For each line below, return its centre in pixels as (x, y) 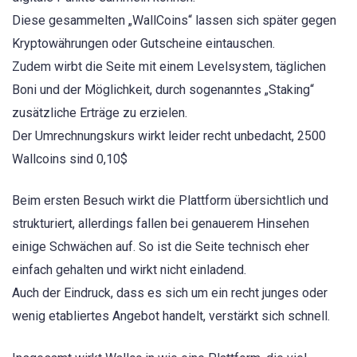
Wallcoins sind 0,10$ (70, 159)
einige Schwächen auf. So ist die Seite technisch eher (161, 247)
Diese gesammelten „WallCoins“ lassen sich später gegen (174, 21)
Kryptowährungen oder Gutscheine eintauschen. (143, 44)
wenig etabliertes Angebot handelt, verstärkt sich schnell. (171, 316)
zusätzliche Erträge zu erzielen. (100, 113)
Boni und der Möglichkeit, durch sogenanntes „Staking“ (163, 90)
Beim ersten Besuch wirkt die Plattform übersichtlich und (170, 201)
